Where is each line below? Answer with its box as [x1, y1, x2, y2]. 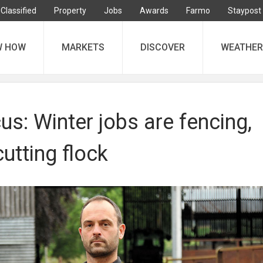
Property [54, 6, 86, 15]
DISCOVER [140, 42, 185, 53]
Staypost [228, 6, 261, 15]
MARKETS [62, 42, 104, 53]
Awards [140, 6, 168, 15]
